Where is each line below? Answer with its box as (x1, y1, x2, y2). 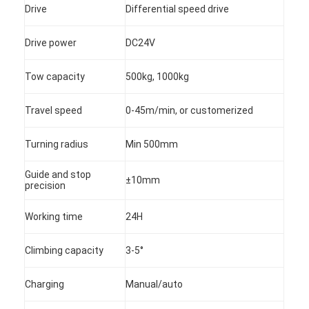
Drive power (25, 37, 77, 48)
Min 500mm (126, 138, 179, 150)
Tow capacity (25, 70, 86, 82)
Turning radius (25, 138, 89, 150)
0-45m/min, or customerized (126, 104, 254, 116)
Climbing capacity (25, 244, 104, 256)
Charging (25, 278, 65, 290)
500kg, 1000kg (126, 70, 190, 82)
